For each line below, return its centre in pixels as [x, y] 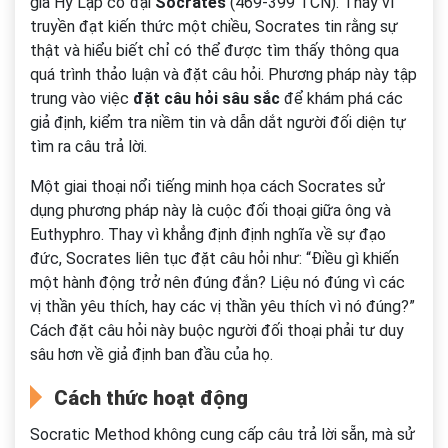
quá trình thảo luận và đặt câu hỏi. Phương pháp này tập [223, 75]
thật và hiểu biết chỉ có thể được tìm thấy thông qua [214, 51]
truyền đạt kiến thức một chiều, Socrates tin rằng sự [214, 27]
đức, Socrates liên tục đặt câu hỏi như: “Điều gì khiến [214, 259]
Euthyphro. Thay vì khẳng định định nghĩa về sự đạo [208, 235]
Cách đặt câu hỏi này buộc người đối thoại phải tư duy [217, 331]
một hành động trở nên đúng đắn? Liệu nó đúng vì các [217, 283]
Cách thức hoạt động [151, 398]
